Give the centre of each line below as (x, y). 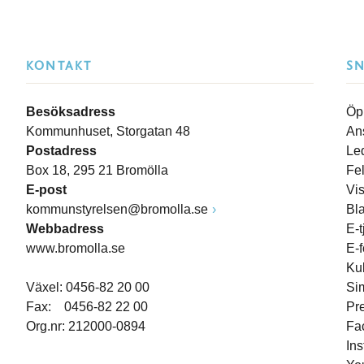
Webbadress (65, 229)
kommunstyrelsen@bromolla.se (117, 209)
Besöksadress (71, 112)
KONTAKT (59, 66)
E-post (46, 190)
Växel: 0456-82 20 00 (88, 287)
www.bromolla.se (76, 248)
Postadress (61, 151)
